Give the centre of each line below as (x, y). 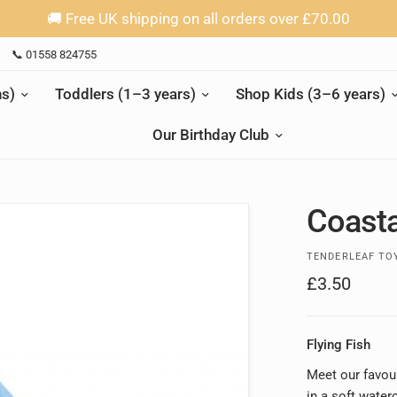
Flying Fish (339, 345)
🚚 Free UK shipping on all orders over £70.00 (198, 19)
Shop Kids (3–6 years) (311, 94)
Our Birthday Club (211, 135)
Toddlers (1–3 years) (126, 94)
